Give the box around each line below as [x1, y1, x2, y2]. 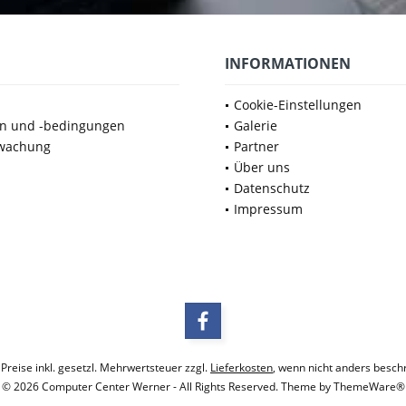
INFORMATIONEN [225, 53, 351, 73]
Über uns [234, 158, 290, 176]
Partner [234, 137, 279, 155]
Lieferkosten [210, 359, 273, 375]
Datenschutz [234, 179, 310, 197]
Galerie [234, 116, 277, 134]
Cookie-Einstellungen [234, 95, 362, 113]
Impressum [234, 199, 303, 217]
